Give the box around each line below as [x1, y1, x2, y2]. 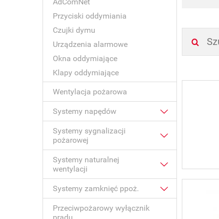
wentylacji [53, 164, 88, 174]
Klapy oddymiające [53, 68, 119, 77]
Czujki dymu [53, 25, 95, 35]
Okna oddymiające [53, 54, 117, 63]
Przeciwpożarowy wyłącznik [53, 203, 150, 213]
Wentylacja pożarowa [53, 87, 127, 96]
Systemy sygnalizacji [53, 126, 126, 135]
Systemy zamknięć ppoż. [53, 184, 139, 193]
